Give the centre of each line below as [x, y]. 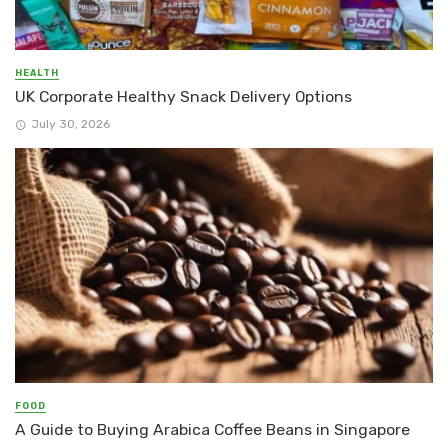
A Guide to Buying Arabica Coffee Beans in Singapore [212, 429]
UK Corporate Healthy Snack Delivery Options [183, 97]
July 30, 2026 [70, 123]
